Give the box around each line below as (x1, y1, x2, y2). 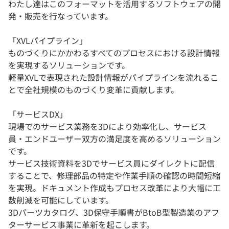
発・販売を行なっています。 (8, 10, 113, 22)
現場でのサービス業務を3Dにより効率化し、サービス (8, 120, 207, 133)
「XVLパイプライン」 (8, 34, 87, 47)
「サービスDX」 (8, 108, 67, 121)
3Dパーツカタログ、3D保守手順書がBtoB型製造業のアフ (8, 206, 219, 219)
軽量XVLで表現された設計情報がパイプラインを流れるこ (8, 71, 218, 84)
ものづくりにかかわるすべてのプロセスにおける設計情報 (8, 47, 220, 59)
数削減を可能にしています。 (8, 194, 113, 207)
